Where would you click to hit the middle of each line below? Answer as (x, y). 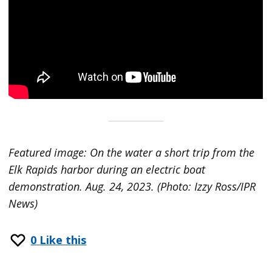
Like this (63, 240)
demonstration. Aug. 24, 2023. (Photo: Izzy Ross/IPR (132, 186)
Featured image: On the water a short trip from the (132, 152)
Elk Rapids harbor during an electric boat (107, 169)
